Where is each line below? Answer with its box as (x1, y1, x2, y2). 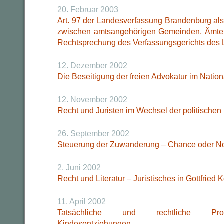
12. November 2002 (57, 95, 127, 104)
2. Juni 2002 (57, 163, 101, 172)
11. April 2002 (57, 197, 106, 206)
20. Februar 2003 (57, 5, 118, 14)
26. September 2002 (57, 129, 129, 138)
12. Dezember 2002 (57, 61, 127, 70)
